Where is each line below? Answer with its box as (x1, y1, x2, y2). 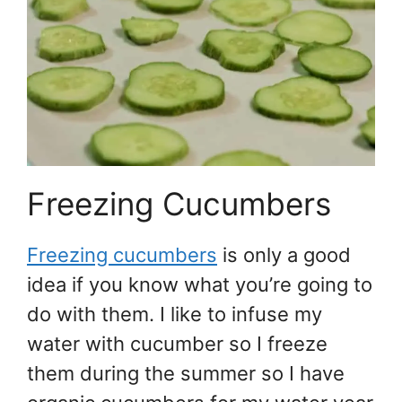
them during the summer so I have (27, 361, 345, 385)
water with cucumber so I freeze (27, 331, 328, 355)
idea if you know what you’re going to (27, 272, 372, 296)
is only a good (217, 242, 351, 267)
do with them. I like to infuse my (27, 301, 322, 326)
